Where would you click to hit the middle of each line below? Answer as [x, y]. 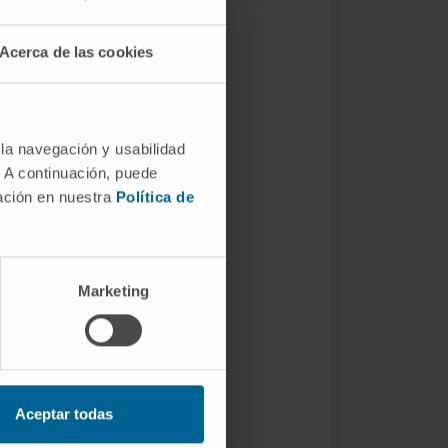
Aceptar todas [63, 414]
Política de [154, 197]
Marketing [113, 291]
